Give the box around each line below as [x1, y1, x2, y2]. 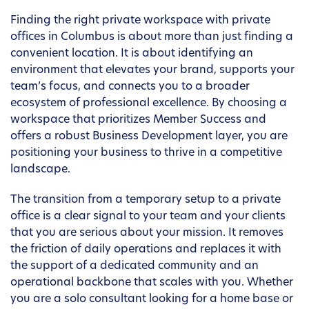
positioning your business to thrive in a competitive [10, 148, 282, 159]
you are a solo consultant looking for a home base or [10, 294, 293, 306]
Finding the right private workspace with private [10, 15, 270, 27]
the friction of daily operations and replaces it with [10, 244, 281, 256]
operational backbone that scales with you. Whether [10, 277, 293, 289]
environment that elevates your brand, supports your [10, 65, 295, 77]
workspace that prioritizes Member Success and [10, 114, 266, 126]
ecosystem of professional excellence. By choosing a [10, 98, 287, 110]
